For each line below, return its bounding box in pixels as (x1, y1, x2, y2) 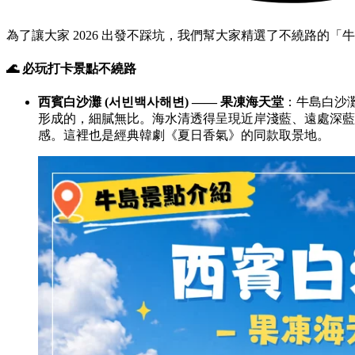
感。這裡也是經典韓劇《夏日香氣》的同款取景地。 (38, 128, 330, 143)
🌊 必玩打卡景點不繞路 (6, 61, 136, 75)
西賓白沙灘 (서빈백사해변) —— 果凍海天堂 (38, 95, 284, 109)
